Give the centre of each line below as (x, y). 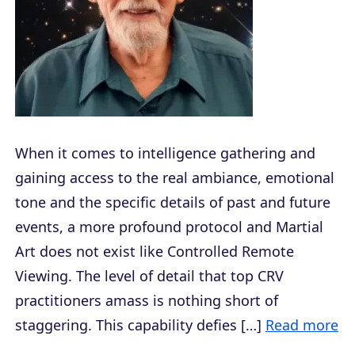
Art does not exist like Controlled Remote (155, 251)
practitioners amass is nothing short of (147, 300)
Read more (302, 324)
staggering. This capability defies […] (140, 324)
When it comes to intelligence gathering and (165, 153)
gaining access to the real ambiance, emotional (175, 177)
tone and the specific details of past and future (173, 202)
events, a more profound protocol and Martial (169, 226)
